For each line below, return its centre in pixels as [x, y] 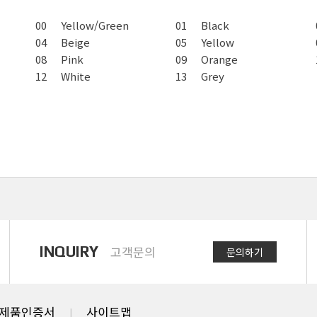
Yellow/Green [95, 25]
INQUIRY [69, 252]
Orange [220, 59]
